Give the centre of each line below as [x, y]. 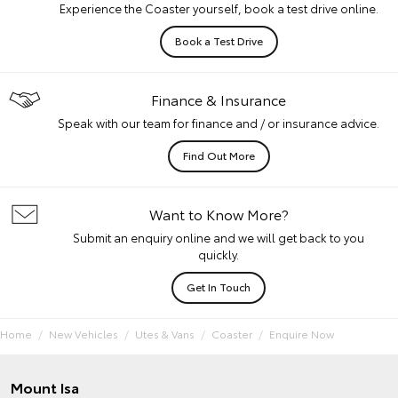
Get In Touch [219, 287]
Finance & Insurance [219, 99]
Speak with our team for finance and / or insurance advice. [219, 123]
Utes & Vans [165, 334]
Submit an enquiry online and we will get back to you [219, 237]
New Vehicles [84, 334]
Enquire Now [302, 334]
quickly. [219, 254]
